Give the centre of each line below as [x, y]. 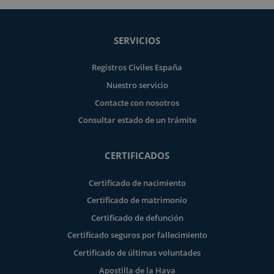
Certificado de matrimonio [137, 200]
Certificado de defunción [137, 217]
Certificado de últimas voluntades [137, 253]
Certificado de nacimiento [137, 183]
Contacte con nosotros [137, 102]
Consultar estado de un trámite [137, 120]
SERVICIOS [137, 41]
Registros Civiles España [137, 68]
